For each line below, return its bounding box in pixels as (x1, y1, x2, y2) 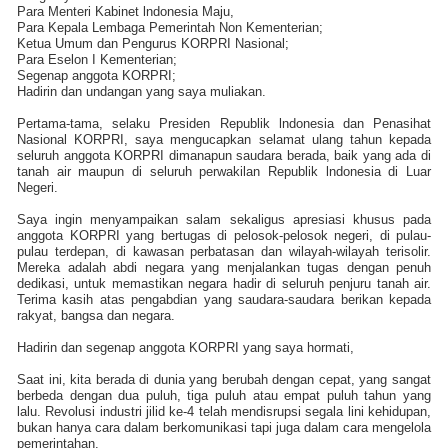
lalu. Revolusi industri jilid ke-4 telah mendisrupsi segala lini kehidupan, (17, 403, 431, 419)
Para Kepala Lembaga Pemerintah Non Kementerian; (17, 19, 323, 35)
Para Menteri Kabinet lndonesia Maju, (17, 3, 234, 19)
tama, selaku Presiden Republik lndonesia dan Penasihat (70, 115, 431, 131)
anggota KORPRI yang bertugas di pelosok (17, 227, 279, 243)
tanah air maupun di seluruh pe (17, 163, 214, 179)
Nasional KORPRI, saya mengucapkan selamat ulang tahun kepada (17, 131, 431, 147)
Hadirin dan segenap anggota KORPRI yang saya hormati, (17, 339, 354, 355)
